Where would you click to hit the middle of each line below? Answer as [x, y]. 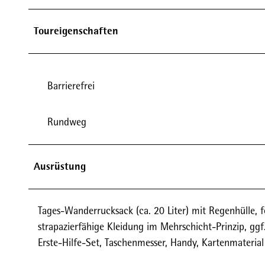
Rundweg [67, 122]
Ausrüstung [60, 166]
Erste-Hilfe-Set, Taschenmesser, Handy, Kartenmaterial [151, 243]
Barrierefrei [71, 86]
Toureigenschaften [76, 31]
